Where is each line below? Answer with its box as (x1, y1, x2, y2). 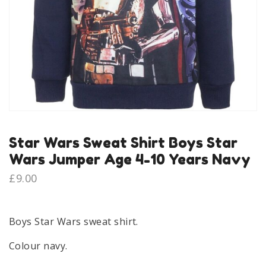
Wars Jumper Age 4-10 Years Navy (9, 151, 251, 168)
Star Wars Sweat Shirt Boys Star (9, 134, 237, 151)
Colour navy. (9, 239, 68, 253)
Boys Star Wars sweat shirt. (9, 215, 138, 229)
